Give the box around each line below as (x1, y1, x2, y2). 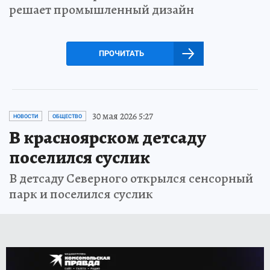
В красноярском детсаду (9, 125, 206, 149)
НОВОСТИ (13, 113, 38, 119)
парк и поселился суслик (9, 184, 153, 203)
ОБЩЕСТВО (52, 113, 82, 119)
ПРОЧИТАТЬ (98, 48, 144, 58)
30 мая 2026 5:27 (92, 109, 153, 123)
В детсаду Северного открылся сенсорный (9, 169, 253, 187)
